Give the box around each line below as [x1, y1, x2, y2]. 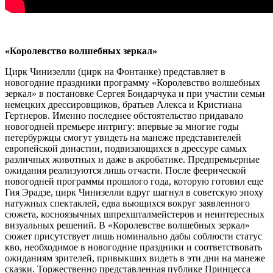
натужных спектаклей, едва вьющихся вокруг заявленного [5, 197, 250, 208]
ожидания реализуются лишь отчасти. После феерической [5, 165, 246, 175]
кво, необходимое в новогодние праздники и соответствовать [5, 241, 262, 252]
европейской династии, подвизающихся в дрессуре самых [5, 143, 247, 154]
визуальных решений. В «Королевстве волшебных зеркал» [5, 219, 250, 230]
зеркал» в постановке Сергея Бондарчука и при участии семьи [5, 88, 265, 99]
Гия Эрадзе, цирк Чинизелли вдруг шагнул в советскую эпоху [5, 186, 263, 197]
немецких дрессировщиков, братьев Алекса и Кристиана [5, 99, 242, 110]
